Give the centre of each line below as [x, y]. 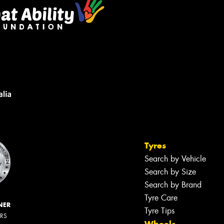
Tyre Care [161, 197]
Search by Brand [173, 184]
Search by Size [170, 171]
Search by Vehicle [175, 158]
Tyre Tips [159, 210]
